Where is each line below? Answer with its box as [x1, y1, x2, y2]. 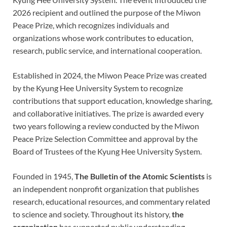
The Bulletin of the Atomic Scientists [74, 171, 205, 181]
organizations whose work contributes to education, [13, 32, 193, 43]
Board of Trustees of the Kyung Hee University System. [13, 146, 202, 156]
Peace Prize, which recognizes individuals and [13, 20, 169, 30]
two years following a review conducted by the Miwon [13, 121, 199, 131]
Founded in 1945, [13, 171, 74, 181]
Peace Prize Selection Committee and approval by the [13, 133, 198, 143]
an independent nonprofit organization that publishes [13, 183, 199, 194]
